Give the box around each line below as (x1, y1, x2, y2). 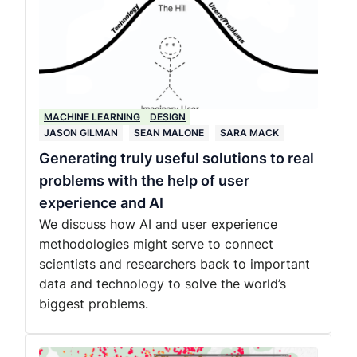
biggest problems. (39, 296, 148, 312)
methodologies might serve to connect (39, 236, 273, 252)
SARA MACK (220, 127, 279, 139)
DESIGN (150, 111, 186, 123)
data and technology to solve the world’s (39, 276, 286, 292)
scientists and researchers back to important (39, 256, 310, 272)
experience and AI (39, 194, 163, 211)
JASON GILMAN (44, 127, 118, 139)
